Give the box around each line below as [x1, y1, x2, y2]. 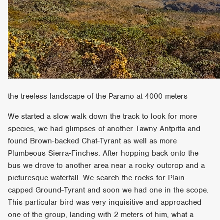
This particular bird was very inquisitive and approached [8, 197, 202, 207]
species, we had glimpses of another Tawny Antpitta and [8, 123, 201, 134]
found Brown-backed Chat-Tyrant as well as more [8, 136, 177, 146]
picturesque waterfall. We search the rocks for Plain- [8, 172, 188, 183]
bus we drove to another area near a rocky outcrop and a [8, 160, 205, 170]
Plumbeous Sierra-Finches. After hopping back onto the [8, 148, 199, 158]
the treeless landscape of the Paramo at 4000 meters [8, 91, 188, 101]
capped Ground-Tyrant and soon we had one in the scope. [8, 185, 209, 195]
